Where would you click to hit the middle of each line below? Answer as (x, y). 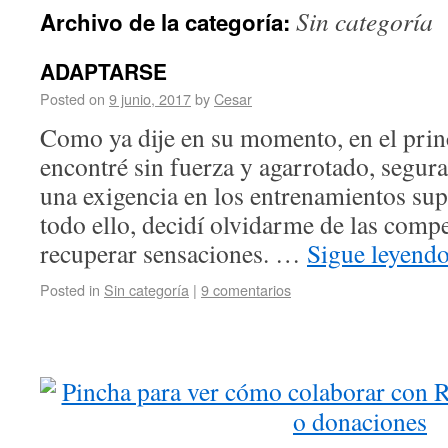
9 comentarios (246, 289)
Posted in (72, 289)
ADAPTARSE (103, 71)
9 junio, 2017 (150, 98)
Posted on (74, 98)
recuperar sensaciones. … (173, 253)
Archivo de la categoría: (168, 22)
